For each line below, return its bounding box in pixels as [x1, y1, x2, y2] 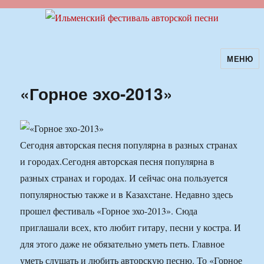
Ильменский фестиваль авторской [4, 57, 241, 77]
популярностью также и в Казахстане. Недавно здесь [20, 188, 233, 201]
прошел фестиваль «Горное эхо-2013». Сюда [20, 204, 198, 217]
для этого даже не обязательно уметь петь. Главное [20, 237, 225, 250]
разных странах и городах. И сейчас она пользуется [20, 171, 228, 184]
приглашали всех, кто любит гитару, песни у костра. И [20, 221, 242, 234]
